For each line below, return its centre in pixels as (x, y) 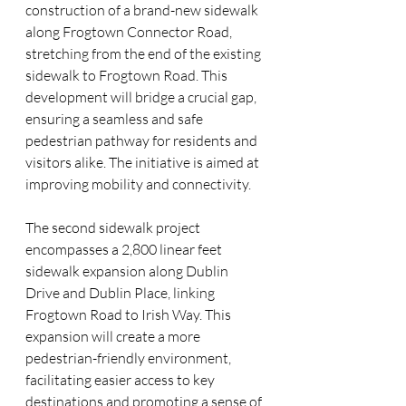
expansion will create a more (114, 336)
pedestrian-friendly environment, (130, 358)
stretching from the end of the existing (145, 53)
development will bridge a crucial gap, (142, 97)
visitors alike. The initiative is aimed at (144, 162)
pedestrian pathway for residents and (143, 140)
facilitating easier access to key (121, 379)
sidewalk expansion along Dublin (128, 271)
